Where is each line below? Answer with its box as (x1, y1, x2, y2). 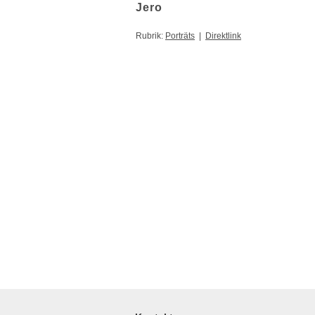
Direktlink (205, 31, 241, 41)
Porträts (165, 31, 195, 41)
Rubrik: (136, 31, 165, 41)
